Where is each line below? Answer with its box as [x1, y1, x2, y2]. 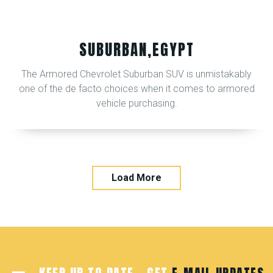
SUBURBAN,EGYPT [79, 38, 194, 62]
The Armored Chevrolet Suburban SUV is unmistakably [21, 68, 252, 80]
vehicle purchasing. [96, 97, 177, 109]
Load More [112, 172, 161, 184]
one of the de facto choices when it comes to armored [18, 82, 255, 94]
